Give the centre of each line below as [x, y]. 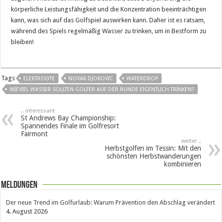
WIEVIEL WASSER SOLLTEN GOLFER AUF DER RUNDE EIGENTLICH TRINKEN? [102, 90]
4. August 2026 [27, 212]
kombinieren [182, 164]
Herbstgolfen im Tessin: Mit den [153, 148]
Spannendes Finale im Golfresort [70, 126]
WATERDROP [142, 79]
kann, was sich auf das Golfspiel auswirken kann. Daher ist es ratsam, [108, 20]
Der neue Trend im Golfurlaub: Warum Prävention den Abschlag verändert [111, 203]
